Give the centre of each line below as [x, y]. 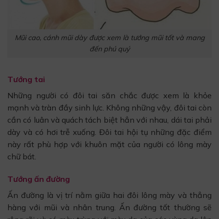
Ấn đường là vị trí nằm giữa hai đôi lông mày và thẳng [109, 195]
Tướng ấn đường [39, 179]
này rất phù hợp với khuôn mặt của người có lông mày [109, 144]
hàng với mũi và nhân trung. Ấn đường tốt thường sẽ [109, 207]
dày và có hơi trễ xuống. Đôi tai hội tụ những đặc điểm [109, 132]
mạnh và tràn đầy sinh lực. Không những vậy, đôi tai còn [109, 107]
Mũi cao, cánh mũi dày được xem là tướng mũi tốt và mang [109, 38]
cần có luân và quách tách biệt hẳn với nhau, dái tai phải [109, 120]
